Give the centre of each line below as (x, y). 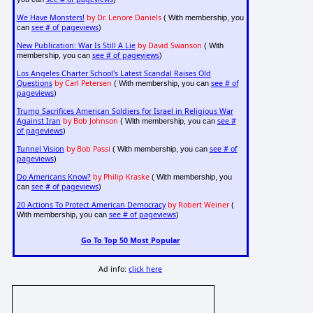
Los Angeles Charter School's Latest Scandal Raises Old (114, 74)
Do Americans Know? (53, 177)
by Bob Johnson (90, 121)
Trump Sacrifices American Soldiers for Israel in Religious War (125, 111)
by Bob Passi (88, 149)
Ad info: (114, 269)
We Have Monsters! (50, 18)
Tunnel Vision (40, 149)
